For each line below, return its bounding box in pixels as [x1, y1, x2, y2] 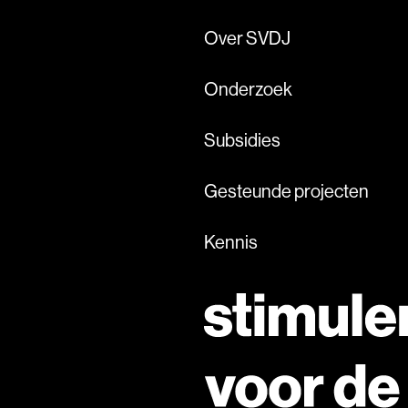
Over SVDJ [204, 26, 291, 50]
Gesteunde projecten [204, 179, 369, 203]
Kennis [204, 230, 258, 254]
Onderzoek [204, 77, 292, 101]
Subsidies [204, 128, 280, 152]
